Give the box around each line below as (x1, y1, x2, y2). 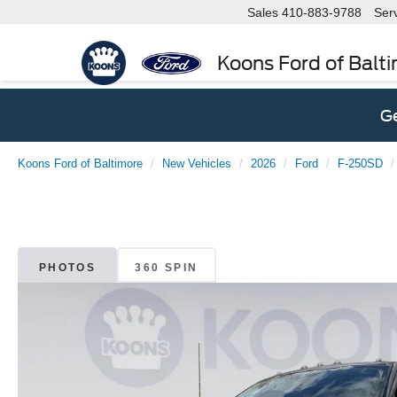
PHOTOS (38, 261, 97, 274)
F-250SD (338, 157, 383, 170)
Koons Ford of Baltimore (18, 157, 143, 170)
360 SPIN (135, 261, 198, 274)
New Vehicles (162, 157, 231, 170)
